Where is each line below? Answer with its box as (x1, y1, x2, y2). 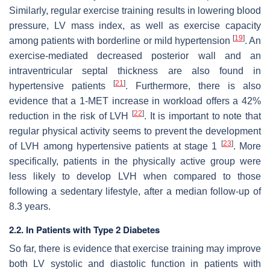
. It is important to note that (144, 110, 261, 121)
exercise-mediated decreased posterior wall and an (9, 50, 261, 61)
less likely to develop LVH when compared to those (9, 171, 261, 181)
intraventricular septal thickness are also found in (9, 65, 261, 76)
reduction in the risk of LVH (9, 110, 132, 121)
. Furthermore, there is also (125, 80, 261, 91)
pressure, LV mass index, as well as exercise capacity (9, 20, 261, 31)
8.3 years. (9, 201, 51, 212)
